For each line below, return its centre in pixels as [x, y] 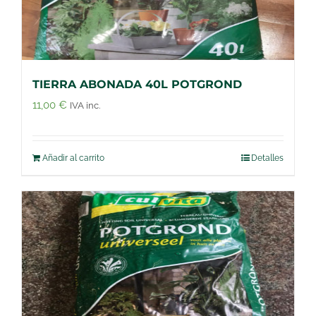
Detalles [267, 158]
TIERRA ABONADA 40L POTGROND [137, 84]
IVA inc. [85, 105]
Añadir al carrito [73, 158]
